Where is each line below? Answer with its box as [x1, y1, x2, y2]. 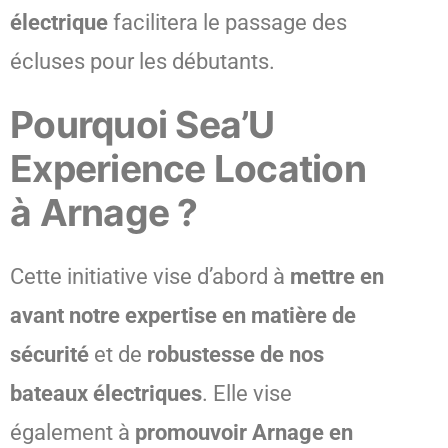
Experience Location [10, 145, 366, 191]
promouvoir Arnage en [135, 419, 353, 445]
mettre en [290, 263, 384, 289]
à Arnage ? [10, 189, 198, 235]
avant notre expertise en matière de [10, 302, 356, 328]
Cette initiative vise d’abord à [10, 263, 290, 289]
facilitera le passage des [108, 9, 347, 35]
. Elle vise [202, 380, 292, 406]
